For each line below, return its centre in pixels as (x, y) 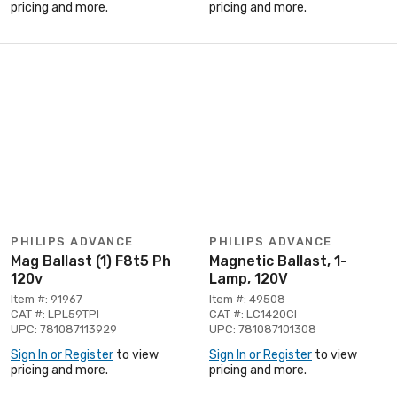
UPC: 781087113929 (64, 329)
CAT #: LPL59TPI (55, 314)
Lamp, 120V (249, 278)
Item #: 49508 (247, 299)
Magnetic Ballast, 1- (278, 261)
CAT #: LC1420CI (253, 314)
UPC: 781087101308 (263, 329)
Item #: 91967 (47, 299)
